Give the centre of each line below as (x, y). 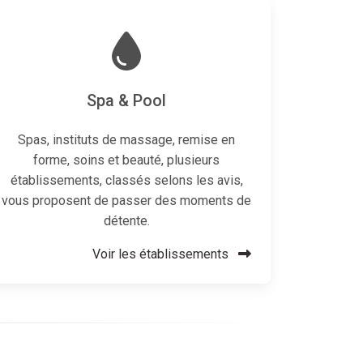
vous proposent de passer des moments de (126, 201)
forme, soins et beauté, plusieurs (126, 160)
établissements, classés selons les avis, (126, 180)
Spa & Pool (126, 100)
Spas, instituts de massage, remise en (126, 140)
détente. (126, 221)
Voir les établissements (162, 254)
